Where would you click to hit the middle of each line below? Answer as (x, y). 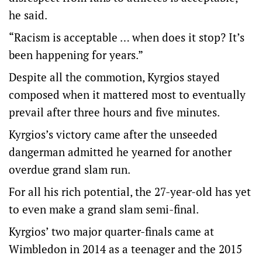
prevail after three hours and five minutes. (114, 112)
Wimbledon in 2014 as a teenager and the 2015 (125, 249)
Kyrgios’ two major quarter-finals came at (111, 231)
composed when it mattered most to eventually (127, 94)
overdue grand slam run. (70, 169)
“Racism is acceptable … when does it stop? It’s (127, 37)
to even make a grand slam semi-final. (104, 209)
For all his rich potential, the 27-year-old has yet (130, 192)
